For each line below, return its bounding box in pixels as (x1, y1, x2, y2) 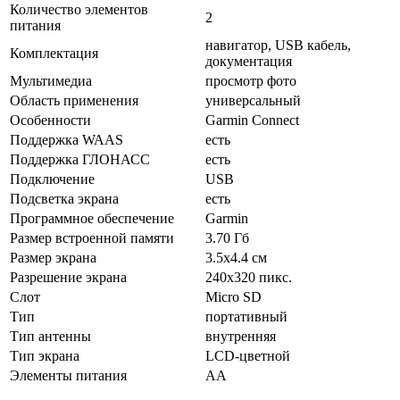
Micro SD (205, 289, 262, 304)
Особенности (10, 112, 91, 128)
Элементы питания (10, 368, 127, 383)
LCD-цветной (205, 348, 290, 363)
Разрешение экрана (10, 270, 127, 285)
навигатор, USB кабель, (205, 37, 351, 53)
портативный (205, 309, 287, 324)
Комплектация (10, 46, 98, 61)
